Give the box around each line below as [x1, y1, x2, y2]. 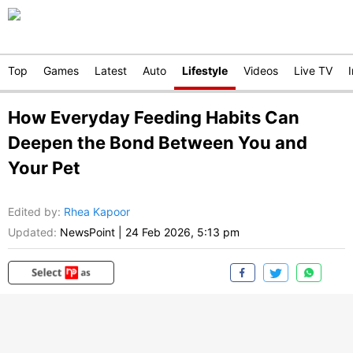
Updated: [8, 225, 57, 240]
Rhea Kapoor [64, 205, 130, 219]
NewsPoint [60, 225, 115, 240]
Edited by [8, 205, 58, 219]
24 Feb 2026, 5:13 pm [125, 225, 240, 240]
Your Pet [8, 158, 80, 178]
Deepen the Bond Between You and [8, 132, 307, 153]
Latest [95, 64, 127, 77]
